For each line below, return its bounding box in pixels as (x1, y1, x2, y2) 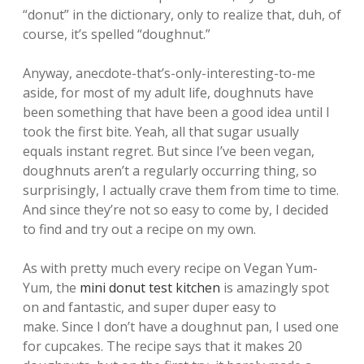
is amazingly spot (220, 279, 329, 297)
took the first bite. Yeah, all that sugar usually (23, 123, 299, 141)
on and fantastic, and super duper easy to (23, 298, 276, 316)
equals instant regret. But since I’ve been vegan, (23, 142, 314, 160)
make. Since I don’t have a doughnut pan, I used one (23, 318, 339, 336)
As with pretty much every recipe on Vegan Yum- (23, 259, 318, 277)
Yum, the (23, 279, 80, 297)
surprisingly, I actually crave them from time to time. (23, 181, 339, 199)
